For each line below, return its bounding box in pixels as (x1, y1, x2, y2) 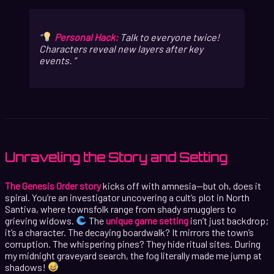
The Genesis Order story (5, 179, 101, 191)
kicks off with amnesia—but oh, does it (101, 179, 261, 191)
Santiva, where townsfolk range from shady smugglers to (5, 202, 236, 215)
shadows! (5, 261, 48, 273)
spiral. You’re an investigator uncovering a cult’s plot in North (5, 191, 250, 203)
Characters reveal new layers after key (39, 42, 203, 54)
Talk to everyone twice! (118, 31, 220, 43)
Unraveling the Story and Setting (5, 149, 228, 165)
